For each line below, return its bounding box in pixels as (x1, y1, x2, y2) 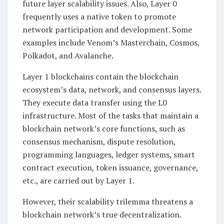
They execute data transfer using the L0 (22, 97, 167, 108)
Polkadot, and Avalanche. (22, 50, 113, 61)
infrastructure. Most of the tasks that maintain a (22, 110, 198, 121)
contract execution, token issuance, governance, (22, 162, 198, 173)
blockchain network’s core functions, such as (22, 123, 185, 134)
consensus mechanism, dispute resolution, (22, 136, 175, 147)
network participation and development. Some (22, 24, 192, 35)
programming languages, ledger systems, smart (22, 149, 195, 160)
